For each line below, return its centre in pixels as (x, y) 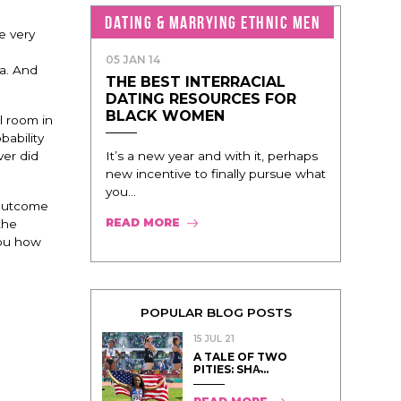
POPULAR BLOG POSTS (216, 312)
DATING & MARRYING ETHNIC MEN (213, 22)
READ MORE (143, 222)
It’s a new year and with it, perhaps (212, 155)
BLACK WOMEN (165, 115)
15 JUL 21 (214, 338)
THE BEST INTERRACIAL (196, 81)
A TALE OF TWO (240, 356)
